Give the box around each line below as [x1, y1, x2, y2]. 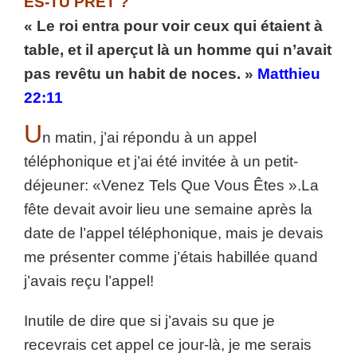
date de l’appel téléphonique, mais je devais [24, 225, 324, 241]
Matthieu [257, 65, 320, 82]
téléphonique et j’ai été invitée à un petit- [24, 153, 298, 170]
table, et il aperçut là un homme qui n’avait [24, 41, 331, 58]
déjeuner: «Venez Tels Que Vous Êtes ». [24, 177, 301, 194]
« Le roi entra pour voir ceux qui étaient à [24, 18, 323, 34]
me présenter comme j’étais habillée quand [24, 249, 318, 265]
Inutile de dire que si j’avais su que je [24, 312, 275, 329]
